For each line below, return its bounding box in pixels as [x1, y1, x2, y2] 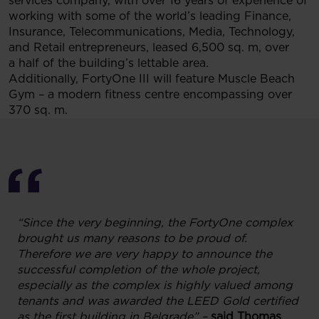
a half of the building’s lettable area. [9, 56, 209, 70]
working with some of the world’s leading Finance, [9, 9, 291, 23]
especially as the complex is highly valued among [17, 278, 293, 292]
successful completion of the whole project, [17, 263, 260, 276]
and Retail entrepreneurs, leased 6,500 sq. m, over [9, 41, 289, 54]
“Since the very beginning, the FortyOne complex [17, 216, 293, 229]
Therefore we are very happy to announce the [17, 247, 272, 261]
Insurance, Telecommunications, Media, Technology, [9, 25, 295, 38]
